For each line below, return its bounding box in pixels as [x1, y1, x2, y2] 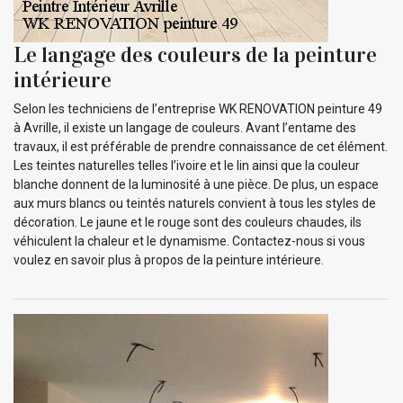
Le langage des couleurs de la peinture [13, 40, 377, 68]
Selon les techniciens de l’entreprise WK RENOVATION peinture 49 [13, 101, 382, 116]
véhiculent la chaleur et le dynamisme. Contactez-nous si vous [13, 233, 365, 248]
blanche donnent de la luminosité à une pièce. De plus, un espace [13, 176, 379, 192]
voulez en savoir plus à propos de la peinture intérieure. [13, 252, 324, 267]
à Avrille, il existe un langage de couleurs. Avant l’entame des [13, 120, 356, 135]
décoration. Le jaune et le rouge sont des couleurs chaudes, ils [13, 214, 362, 229]
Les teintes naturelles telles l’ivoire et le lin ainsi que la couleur [13, 157, 360, 173]
